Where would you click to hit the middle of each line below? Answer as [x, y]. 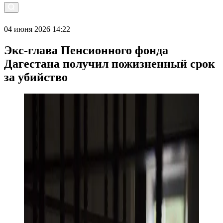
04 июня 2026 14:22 [37, 29]
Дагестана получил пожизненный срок [110, 63]
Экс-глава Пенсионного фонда [86, 50]
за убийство [36, 77]
